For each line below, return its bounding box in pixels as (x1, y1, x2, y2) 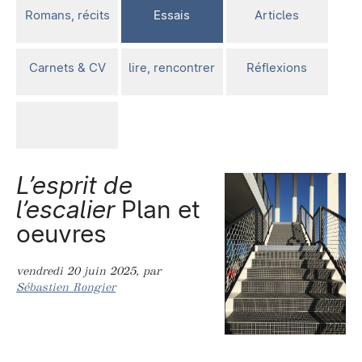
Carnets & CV (28, 60, 106, 76)
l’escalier (16, 195, 115, 225)
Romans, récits (24, 6, 110, 23)
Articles (255, 6, 300, 23)
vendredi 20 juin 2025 (16, 263, 136, 278)
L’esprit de (16, 170, 133, 200)
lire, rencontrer (128, 60, 216, 76)
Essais (154, 6, 191, 23)
